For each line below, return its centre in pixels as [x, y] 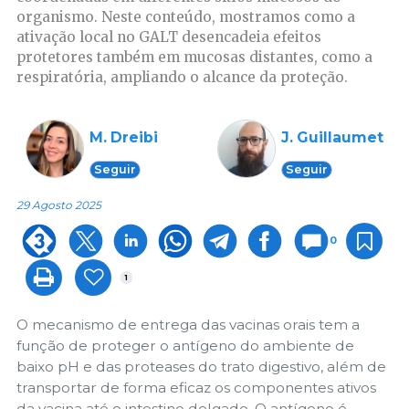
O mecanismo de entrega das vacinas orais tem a [188, 325]
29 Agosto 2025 [59, 205]
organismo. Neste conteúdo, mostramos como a [186, 16]
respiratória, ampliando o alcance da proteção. [182, 77]
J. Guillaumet [332, 138]
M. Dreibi [124, 138]
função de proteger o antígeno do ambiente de [185, 346]
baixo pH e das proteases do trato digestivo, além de [201, 367]
